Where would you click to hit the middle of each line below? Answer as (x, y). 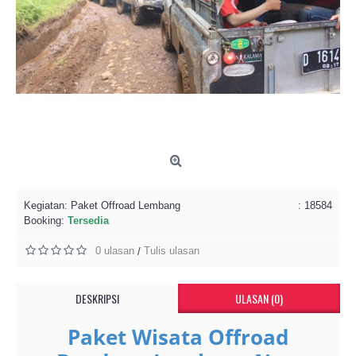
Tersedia (88, 221)
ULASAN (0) (259, 298)
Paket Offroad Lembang (126, 205)
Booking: (46, 221)
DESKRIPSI (97, 298)
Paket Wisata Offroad (178, 337)
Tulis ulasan (172, 251)
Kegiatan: (47, 205)
